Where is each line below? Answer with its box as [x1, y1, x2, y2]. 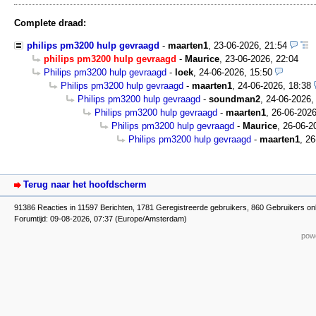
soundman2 [209, 94, 260, 105]
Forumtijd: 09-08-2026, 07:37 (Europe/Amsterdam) [14, 214, 187, 223]
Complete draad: [14, 18, 86, 29]
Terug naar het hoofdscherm [23, 179, 147, 190]
